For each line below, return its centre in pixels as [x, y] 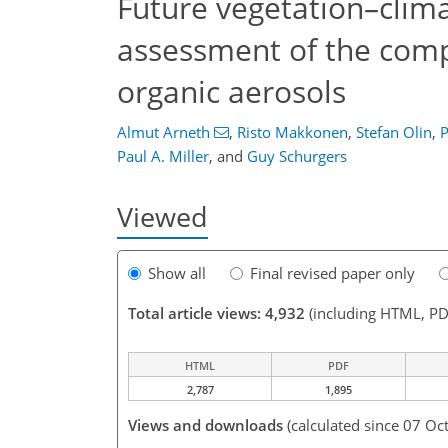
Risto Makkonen [292, 132]
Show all [177, 273]
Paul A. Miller [163, 156]
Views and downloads [205, 425]
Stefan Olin [393, 132]
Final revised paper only [332, 273]
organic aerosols [231, 91]
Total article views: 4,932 [216, 313]
